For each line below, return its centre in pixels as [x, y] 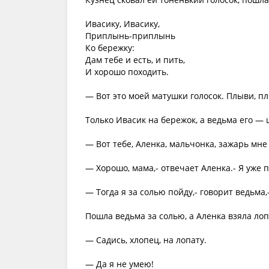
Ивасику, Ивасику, [122, 24]
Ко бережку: [110, 48]
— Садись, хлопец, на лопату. [146, 240]
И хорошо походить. [127, 72]
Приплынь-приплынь [130, 36]
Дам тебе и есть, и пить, [135, 60]
